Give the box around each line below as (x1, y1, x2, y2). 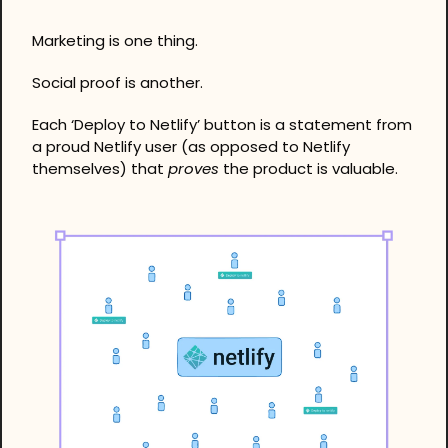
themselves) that (32, 157, 168, 179)
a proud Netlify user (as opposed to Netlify (32, 135, 350, 157)
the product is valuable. (219, 157, 398, 179)
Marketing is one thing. (32, 29, 202, 51)
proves (168, 157, 219, 179)
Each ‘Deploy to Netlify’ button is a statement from (32, 113, 412, 135)
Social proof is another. (32, 71, 207, 93)
